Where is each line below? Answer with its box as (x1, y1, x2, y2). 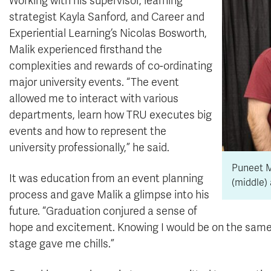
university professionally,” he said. (9, 141, 169, 154)
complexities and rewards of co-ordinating (9, 59, 212, 73)
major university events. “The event (9, 76, 179, 89)
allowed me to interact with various (9, 92, 178, 105)
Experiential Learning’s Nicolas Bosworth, (9, 27, 207, 40)
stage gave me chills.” (9, 237, 114, 250)
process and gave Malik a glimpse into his (9, 188, 209, 201)
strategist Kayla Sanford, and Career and (9, 10, 204, 24)
